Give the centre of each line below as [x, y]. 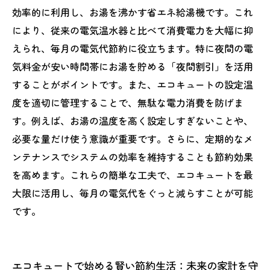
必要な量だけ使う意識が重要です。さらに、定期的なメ [133, 139]
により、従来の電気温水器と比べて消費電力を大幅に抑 [133, 30]
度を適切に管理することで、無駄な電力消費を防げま [128, 102]
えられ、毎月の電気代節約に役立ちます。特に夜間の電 [133, 48]
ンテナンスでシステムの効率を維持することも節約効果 [133, 157]
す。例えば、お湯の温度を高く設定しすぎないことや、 [133, 121]
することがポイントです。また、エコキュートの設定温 [133, 84]
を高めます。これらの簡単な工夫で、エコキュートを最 [133, 175]
